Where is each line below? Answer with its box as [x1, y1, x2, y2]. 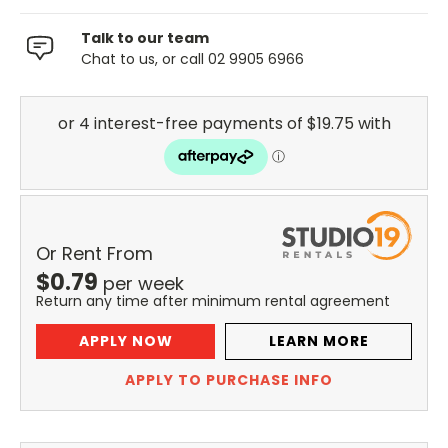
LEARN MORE [268, 331, 369, 352]
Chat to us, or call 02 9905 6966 [81, 48, 304, 69]
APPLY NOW [78, 331, 173, 352]
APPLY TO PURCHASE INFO [125, 370, 333, 391]
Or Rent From [36, 241, 153, 267]
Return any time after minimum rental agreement [36, 291, 390, 312]
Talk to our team [81, 27, 209, 48]
